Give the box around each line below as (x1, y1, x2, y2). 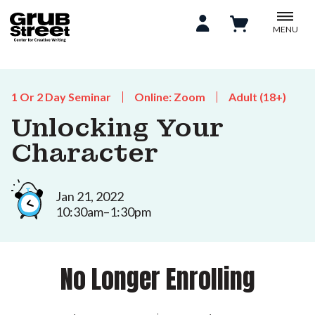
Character (11, 137, 158, 169)
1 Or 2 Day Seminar (11, 90, 111, 103)
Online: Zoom (134, 90, 205, 103)
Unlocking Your (11, 112, 224, 144)
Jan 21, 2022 (56, 188, 124, 204)
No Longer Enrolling (60, 259, 255, 298)
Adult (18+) (229, 90, 286, 103)
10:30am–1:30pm (56, 203, 151, 219)
